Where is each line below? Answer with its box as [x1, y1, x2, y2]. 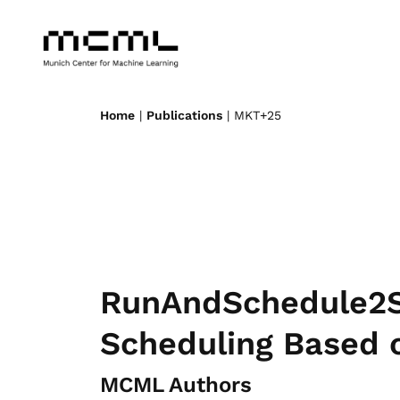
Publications [146, 108, 222, 122]
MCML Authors [100, 372, 252, 398]
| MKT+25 [222, 108, 281, 122]
